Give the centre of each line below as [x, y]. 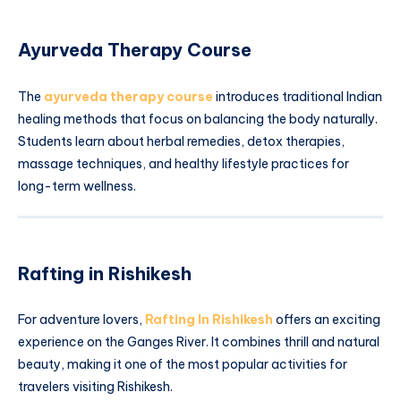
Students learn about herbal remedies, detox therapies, [181, 141]
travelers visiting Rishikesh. [95, 387]
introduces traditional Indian [298, 96]
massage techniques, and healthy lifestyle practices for [183, 163]
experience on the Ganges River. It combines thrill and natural [199, 342]
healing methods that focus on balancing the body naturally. [198, 119]
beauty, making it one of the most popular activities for [183, 365]
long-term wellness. [77, 186]
